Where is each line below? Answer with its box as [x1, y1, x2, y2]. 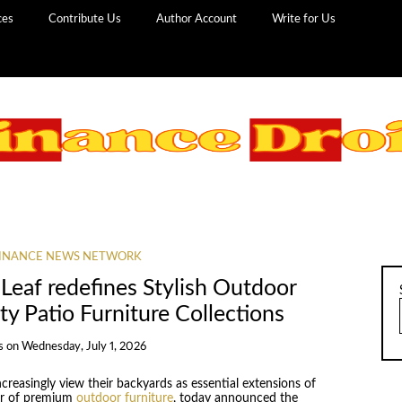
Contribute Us [48, 13, 122, 25]
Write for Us [272, 13, 336, 25]
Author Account [156, 13, 238, 25]
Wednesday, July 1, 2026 [21, 340, 146, 353]
